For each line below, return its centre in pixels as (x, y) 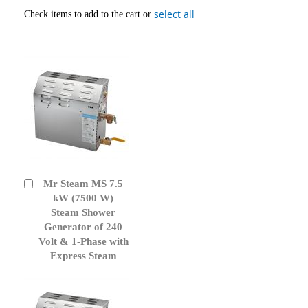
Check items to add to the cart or (89, 14)
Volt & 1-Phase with (83, 241)
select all (174, 14)
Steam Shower (83, 212)
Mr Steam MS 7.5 (83, 183)
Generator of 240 (83, 227)
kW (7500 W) (83, 198)
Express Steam (83, 255)
